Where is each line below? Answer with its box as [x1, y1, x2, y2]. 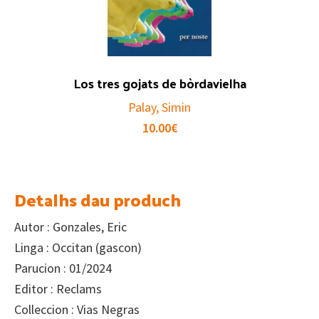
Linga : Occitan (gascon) [14, 239, 142, 256]
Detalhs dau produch [14, 184, 181, 216]
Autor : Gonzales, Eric [14, 219, 127, 236]
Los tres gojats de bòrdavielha [73, 71, 246, 95]
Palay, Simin [128, 99, 191, 116]
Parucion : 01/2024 [14, 260, 112, 277]
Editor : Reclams [14, 281, 102, 298]
